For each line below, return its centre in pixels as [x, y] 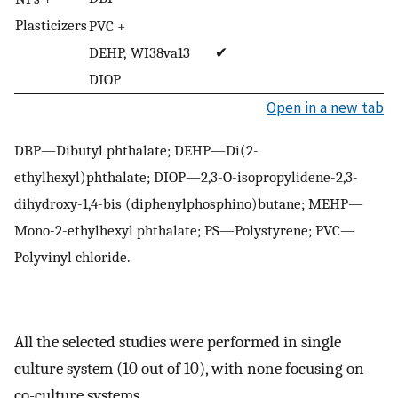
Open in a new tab [325, 108]
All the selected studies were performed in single [178, 342]
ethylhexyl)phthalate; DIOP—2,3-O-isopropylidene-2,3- [186, 176]
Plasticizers [51, 25]
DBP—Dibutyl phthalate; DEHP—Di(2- [136, 150]
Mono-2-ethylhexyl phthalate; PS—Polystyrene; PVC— [185, 230]
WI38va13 [160, 53]
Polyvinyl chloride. [72, 256]
